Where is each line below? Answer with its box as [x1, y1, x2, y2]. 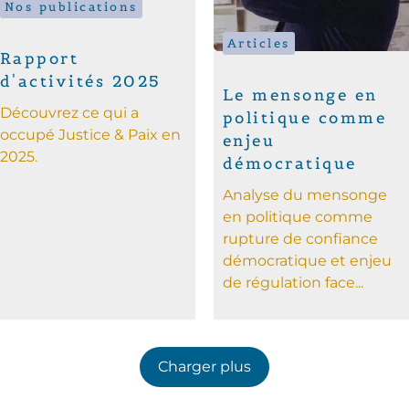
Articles [226, 36, 290, 52]
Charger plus [158, 357, 251, 375]
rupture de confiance [222, 230, 378, 248]
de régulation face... [222, 274, 363, 292]
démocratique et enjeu [222, 252, 392, 270]
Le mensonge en [222, 85, 378, 106]
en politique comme [222, 208, 372, 226]
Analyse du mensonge [222, 186, 387, 204]
